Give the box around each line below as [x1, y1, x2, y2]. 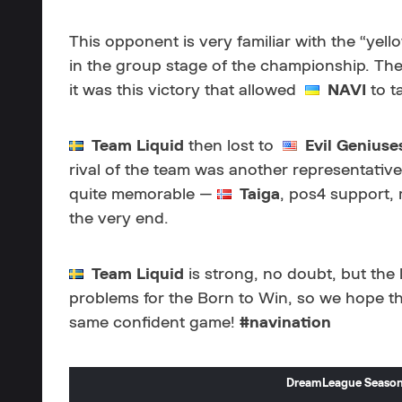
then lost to [184, 138, 283, 154]
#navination [235, 315, 331, 331]
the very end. [69, 211, 169, 227]
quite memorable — [69, 187, 217, 203]
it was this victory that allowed [69, 83, 305, 99]
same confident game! [69, 315, 235, 331]
